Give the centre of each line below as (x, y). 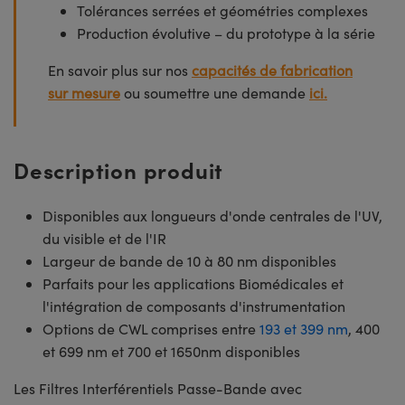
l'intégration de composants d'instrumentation (194, 306)
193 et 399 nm (304, 328)
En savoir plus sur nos (120, 70)
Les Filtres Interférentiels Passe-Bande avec (158, 388)
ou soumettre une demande (215, 92)
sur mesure (84, 92)
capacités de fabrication (272, 70)
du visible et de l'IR (104, 238)
